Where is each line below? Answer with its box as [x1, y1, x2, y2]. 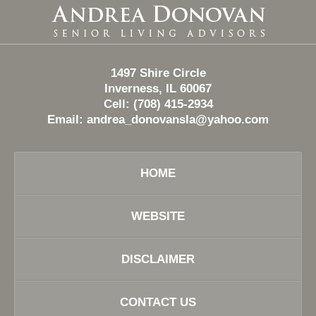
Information [157, 13, 217, 28]
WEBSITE [131, 209, 185, 223]
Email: [47, 112, 87, 126]
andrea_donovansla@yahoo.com [87, 112, 269, 126]
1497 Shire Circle [110, 66, 206, 80]
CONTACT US [120, 295, 196, 309]
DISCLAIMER [121, 252, 195, 266]
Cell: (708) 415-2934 [103, 97, 213, 111]
